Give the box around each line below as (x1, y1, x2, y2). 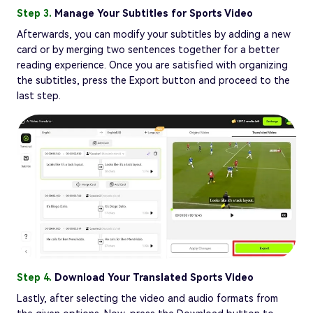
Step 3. (17, 8, 54, 20)
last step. (17, 90, 61, 102)
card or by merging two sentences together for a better (17, 44, 279, 56)
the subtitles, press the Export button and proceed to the (17, 75, 290, 87)
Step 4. (17, 271, 54, 283)
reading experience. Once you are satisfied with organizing (17, 59, 288, 71)
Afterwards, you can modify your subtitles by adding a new (17, 29, 291, 41)
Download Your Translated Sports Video (54, 271, 254, 283)
